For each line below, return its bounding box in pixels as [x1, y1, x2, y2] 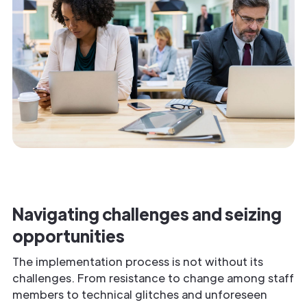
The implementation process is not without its [12, 254, 263, 269]
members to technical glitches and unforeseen [12, 286, 267, 302]
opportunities [12, 224, 125, 246]
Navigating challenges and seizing [12, 202, 282, 224]
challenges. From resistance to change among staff [12, 270, 294, 285]
